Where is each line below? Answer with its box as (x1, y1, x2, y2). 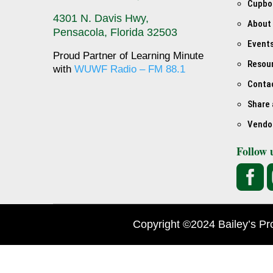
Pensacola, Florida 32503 (53, 26, 177, 39)
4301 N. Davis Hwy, (53, 12, 149, 25)
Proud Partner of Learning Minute (53, 50, 204, 62)
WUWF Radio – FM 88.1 (74, 63, 185, 76)
